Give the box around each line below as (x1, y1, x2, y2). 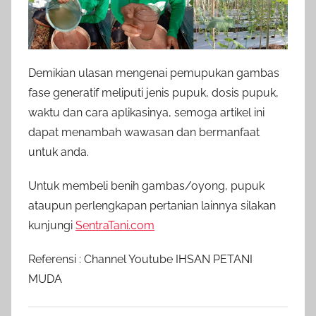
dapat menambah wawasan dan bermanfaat (28, 125, 260, 139)
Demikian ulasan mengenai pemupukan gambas (28, 66, 279, 80)
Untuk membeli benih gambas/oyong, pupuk (28, 178, 265, 193)
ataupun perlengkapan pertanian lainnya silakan (28, 198, 276, 212)
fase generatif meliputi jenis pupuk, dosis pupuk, (28, 85, 279, 99)
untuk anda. (28, 145, 89, 159)
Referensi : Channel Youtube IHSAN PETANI (28, 252, 253, 266)
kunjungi (28, 218, 75, 232)
